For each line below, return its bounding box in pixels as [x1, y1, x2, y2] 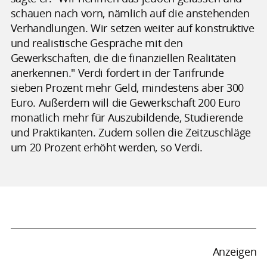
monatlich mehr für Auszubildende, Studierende [10, 110, 244, 125]
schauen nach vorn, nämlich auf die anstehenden [10, 5, 250, 20]
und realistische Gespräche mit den [10, 35, 183, 50]
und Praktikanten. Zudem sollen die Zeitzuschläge [10, 125, 252, 139]
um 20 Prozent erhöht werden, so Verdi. [10, 139, 203, 154]
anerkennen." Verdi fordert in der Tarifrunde [10, 65, 224, 80]
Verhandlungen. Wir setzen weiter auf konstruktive [10, 20, 254, 35]
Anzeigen [212, 244, 257, 259]
